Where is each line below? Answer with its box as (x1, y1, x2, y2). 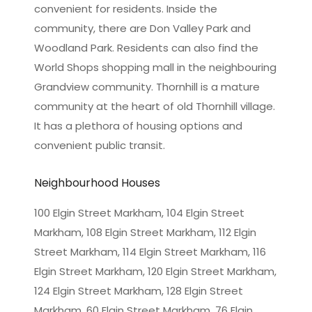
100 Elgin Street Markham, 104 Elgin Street (34, 205, 244, 220)
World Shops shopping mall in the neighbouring (34, 59, 276, 75)
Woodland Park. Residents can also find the (34, 40, 258, 55)
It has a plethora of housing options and (34, 118, 242, 133)
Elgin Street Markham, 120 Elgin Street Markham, (34, 263, 276, 279)
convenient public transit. (34, 137, 165, 153)
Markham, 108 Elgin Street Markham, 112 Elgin (34, 224, 256, 240)
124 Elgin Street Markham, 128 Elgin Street (34, 283, 243, 298)
